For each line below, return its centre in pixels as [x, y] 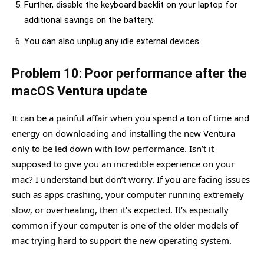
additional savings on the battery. [89, 20]
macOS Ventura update [80, 91]
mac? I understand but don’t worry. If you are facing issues [131, 179]
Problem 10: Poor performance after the [129, 73]
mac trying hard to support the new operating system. [122, 240]
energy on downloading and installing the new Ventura [123, 133]
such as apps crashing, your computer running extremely [128, 194]
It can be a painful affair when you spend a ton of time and [131, 118]
